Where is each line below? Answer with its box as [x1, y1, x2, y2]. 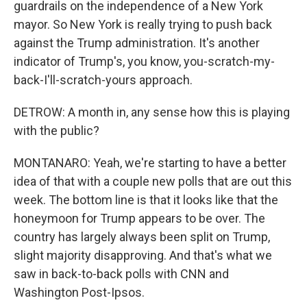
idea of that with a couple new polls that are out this [14, 174, 292, 188]
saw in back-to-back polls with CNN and [14, 267, 229, 281]
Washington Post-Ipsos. [14, 285, 145, 299]
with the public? [14, 123, 99, 138]
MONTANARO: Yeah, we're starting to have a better [14, 156, 286, 170]
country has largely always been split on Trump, [14, 230, 270, 244]
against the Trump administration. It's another [14, 36, 260, 50]
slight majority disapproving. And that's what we [14, 248, 272, 262]
